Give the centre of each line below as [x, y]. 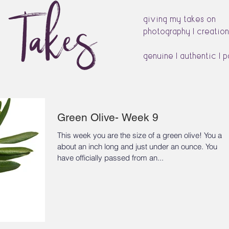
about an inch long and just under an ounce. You [131, 146]
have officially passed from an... [110, 158]
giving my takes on [179, 19]
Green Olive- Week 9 [108, 117]
